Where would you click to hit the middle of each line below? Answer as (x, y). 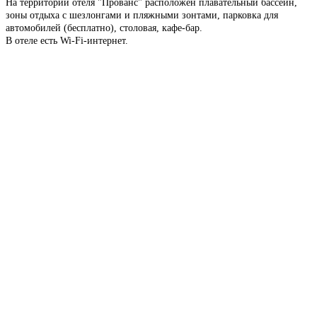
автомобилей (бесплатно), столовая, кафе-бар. (104, 28)
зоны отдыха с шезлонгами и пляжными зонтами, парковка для (142, 15)
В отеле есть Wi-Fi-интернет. (67, 40)
